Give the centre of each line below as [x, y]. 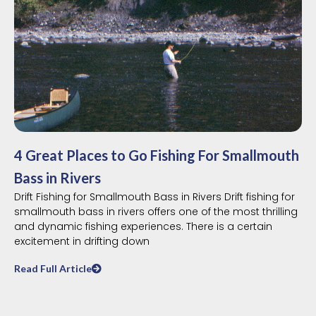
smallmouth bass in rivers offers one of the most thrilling [156, 211]
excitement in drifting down [82, 241]
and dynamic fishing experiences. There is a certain [143, 226]
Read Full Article [53, 268]
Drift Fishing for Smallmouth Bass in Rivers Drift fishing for [154, 196]
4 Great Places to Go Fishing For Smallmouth [157, 155]
